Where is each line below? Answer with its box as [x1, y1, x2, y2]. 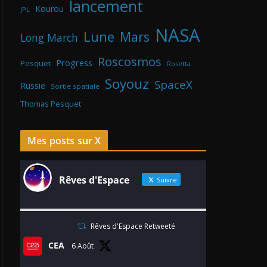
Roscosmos [98, 53, 162, 70]
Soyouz [105, 74, 149, 94]
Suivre [155, 175, 177, 185]
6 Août [72, 241, 94, 252]
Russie [20, 80, 45, 92]
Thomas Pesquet [20, 98, 81, 110]
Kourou [35, 3, 64, 15]
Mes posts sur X [27, 134, 101, 148]
